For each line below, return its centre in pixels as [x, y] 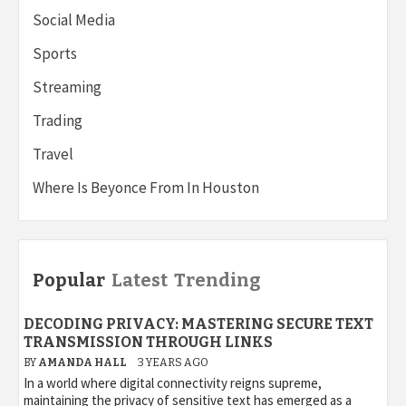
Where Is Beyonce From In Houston [146, 187]
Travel [53, 154]
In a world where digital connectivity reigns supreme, [173, 382]
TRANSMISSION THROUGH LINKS [148, 342]
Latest [140, 280]
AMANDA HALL [83, 362]
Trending [217, 280]
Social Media [74, 19]
